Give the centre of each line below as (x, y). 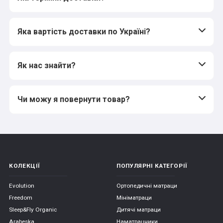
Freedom (21, 198)
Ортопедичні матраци (147, 186)
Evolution (22, 186)
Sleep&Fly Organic (33, 210)
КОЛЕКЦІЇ (25, 166)
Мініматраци (134, 198)
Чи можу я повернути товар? (74, 100)
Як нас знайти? (47, 66)
